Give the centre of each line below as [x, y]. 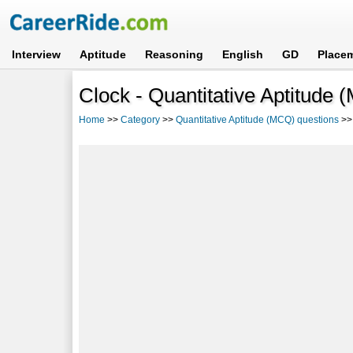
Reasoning [175, 54]
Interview [37, 54]
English [243, 54]
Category [141, 119]
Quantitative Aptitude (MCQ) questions [258, 119]
